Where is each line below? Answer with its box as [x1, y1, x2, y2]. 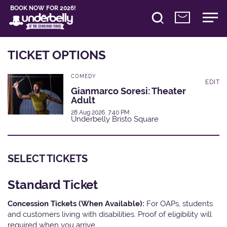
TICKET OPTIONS [8, 47, 106, 62]
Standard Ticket [8, 177, 98, 192]
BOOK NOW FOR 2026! [10, 4, 77, 12]
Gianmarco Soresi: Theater [71, 85, 186, 96]
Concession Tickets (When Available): [8, 199, 146, 208]
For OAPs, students [146, 199, 213, 208]
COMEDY [71, 73, 96, 79]
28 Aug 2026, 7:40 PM [71, 108, 130, 116]
